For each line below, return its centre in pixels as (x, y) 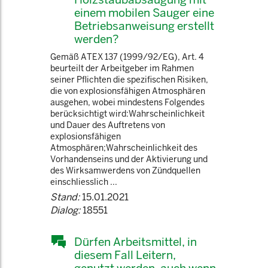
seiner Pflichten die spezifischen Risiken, (129, 80)
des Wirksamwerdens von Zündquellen (125, 170)
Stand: (65, 197)
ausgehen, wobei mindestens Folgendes (127, 102)
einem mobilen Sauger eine (144, 13)
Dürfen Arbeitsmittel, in (135, 242)
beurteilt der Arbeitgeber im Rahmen (122, 68)
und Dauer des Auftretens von (108, 125)
